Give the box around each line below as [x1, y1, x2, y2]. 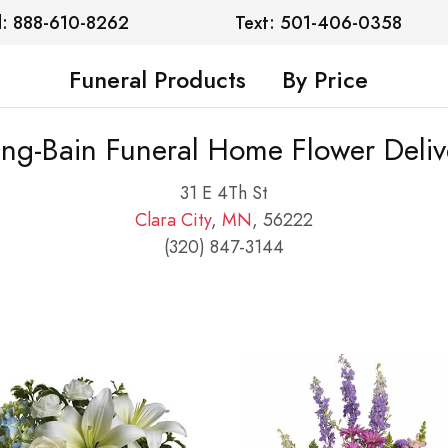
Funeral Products [69, 64, 247, 96]
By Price [282, 64, 369, 96]
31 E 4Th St [180, 179, 268, 205]
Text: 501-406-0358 [235, 10, 403, 35]
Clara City [135, 206, 211, 232]
